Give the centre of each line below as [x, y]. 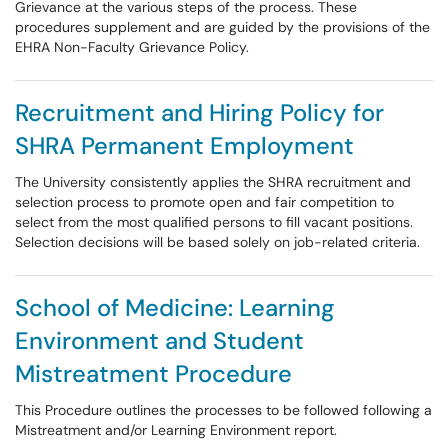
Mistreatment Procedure [153, 373]
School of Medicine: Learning [175, 307]
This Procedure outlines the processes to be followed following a [223, 410]
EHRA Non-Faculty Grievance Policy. [132, 47]
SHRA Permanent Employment [184, 145]
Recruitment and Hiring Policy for [199, 112]
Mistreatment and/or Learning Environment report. [176, 430]
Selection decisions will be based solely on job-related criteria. [217, 242]
